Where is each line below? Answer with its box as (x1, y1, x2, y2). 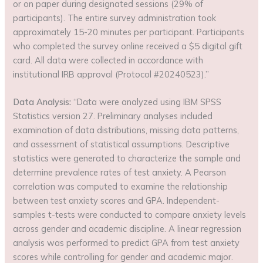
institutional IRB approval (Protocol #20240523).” (13, 68, 210, 80)
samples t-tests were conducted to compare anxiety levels (13, 209, 247, 221)
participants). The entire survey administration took (13, 12, 217, 23)
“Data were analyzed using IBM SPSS (71, 96, 222, 108)
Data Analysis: (13, 96, 72, 108)
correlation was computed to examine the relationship (13, 181, 228, 193)
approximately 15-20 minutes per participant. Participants (13, 26, 245, 38)
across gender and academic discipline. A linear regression (13, 223, 242, 235)
